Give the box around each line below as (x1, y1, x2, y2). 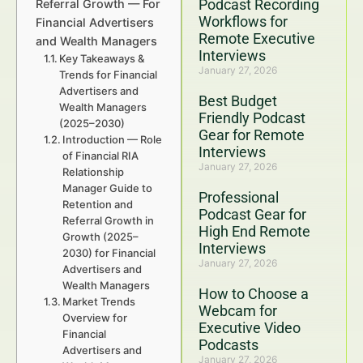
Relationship (62, 165, 125, 178)
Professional (199, 189, 279, 206)
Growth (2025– (62, 230, 139, 243)
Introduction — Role (62, 133, 163, 146)
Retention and (62, 198, 134, 211)
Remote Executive (199, 30, 315, 47)
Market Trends (62, 295, 136, 308)
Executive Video (199, 319, 301, 336)
